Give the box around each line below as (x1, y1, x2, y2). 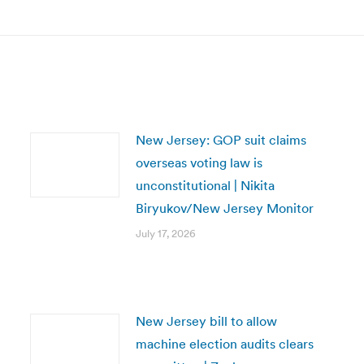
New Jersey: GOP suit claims (135, 132, 306, 148)
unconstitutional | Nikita (135, 177, 275, 193)
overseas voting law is (135, 154, 262, 171)
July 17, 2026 (135, 227, 196, 240)
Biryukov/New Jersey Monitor (135, 200, 314, 216)
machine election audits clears (135, 336, 314, 352)
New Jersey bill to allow (135, 313, 277, 329)
